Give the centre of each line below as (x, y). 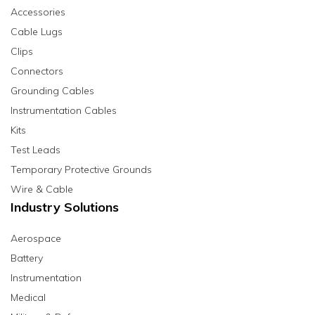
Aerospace (36, 239)
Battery (27, 258)
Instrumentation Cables (64, 111)
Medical (28, 298)
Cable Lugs (37, 32)
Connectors (37, 71)
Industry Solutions (65, 207)
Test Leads (36, 150)
